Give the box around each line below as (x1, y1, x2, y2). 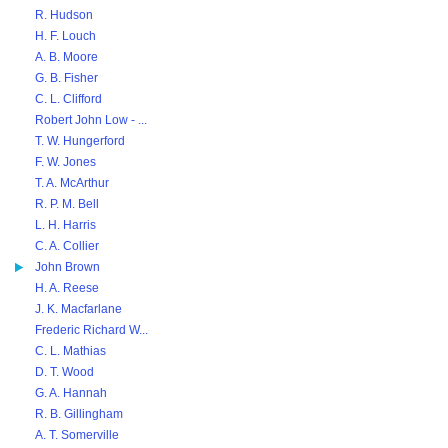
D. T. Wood (35, 365, 94, 379)
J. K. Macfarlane (35, 302, 122, 316)
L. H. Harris (35, 218, 96, 232)
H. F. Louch (35, 29, 96, 43)
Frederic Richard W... (35, 323, 148, 337)
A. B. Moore (35, 50, 98, 64)
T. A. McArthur (35, 176, 109, 190)
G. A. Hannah (35, 386, 107, 400)
